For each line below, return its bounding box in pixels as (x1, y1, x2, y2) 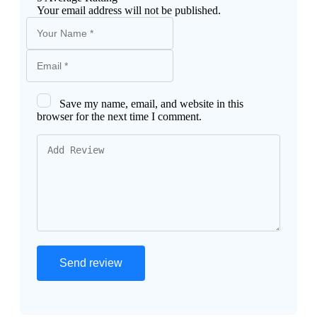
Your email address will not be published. (37, 4, 221, 17)
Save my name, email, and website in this (59, 98, 243, 110)
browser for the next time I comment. (37, 110, 202, 123)
